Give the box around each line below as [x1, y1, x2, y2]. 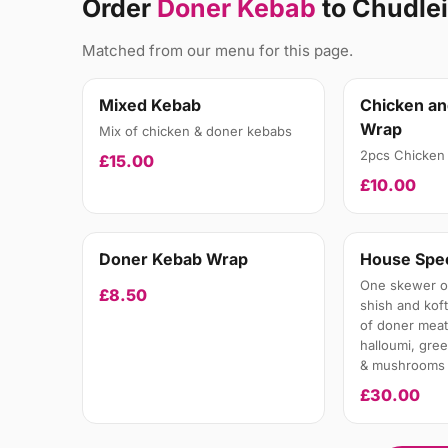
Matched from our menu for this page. [82, 41, 353, 61]
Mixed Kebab [99, 95, 201, 116]
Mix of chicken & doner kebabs [99, 123, 292, 140]
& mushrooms [360, 357, 446, 374]
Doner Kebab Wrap [99, 249, 248, 270]
